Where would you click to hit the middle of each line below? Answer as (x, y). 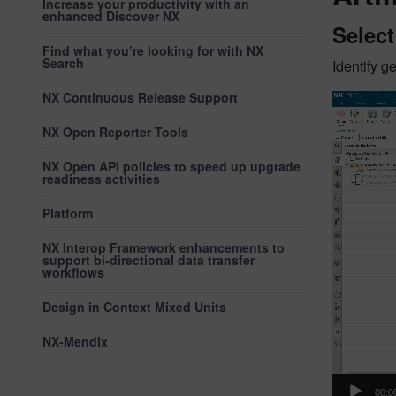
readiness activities (101, 179)
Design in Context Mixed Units (134, 307)
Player (352, 122)
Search (63, 63)
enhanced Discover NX (111, 16)
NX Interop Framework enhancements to (164, 247)
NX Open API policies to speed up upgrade (171, 166)
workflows (73, 272)
